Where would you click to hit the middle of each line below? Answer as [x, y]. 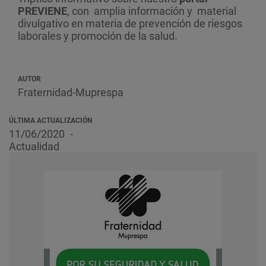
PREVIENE [42, 11]
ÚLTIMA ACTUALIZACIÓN [50, 121]
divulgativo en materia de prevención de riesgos [130, 23]
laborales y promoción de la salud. [98, 36]
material [216, 11]
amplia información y [143, 11]
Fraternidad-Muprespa [71, 92]
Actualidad [34, 146]
